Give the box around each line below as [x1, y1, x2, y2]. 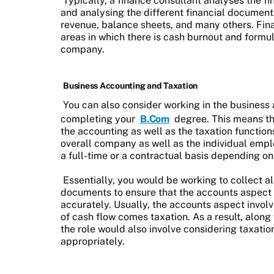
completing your [61, 113, 135, 125]
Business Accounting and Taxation [63, 80, 198, 91]
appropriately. [61, 235, 127, 247]
